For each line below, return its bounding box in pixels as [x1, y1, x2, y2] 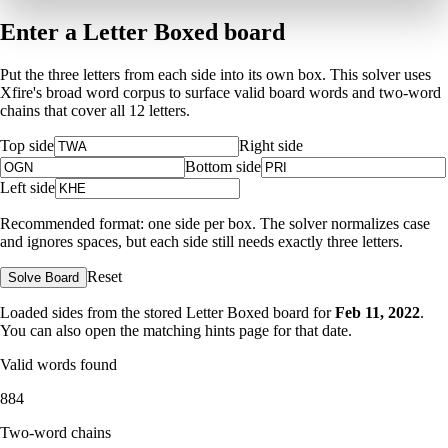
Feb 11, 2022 [335, 303, 420, 321]
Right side [239, 136, 303, 154]
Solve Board [8, 269, 79, 285]
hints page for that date [205, 321, 348, 339]
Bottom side [185, 157, 261, 175]
